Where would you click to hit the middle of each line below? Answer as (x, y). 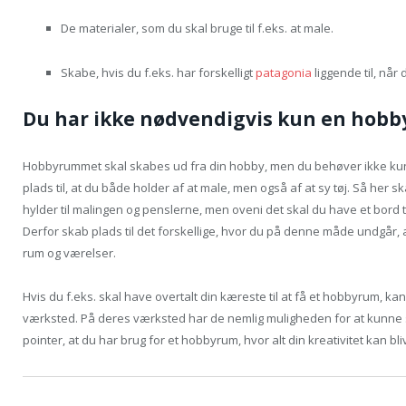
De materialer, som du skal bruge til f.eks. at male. (197, 29)
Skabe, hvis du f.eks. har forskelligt (158, 72)
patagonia (284, 72)
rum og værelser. (69, 252)
